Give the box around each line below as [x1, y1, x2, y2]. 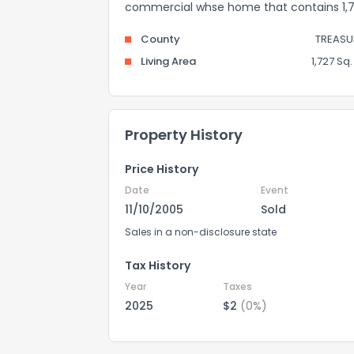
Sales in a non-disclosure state [125, 225, 277, 239]
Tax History [125, 258, 190, 273]
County [141, 32, 180, 47]
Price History [125, 161, 198, 177]
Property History [125, 125, 243, 145]
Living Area [141, 54, 196, 69]
